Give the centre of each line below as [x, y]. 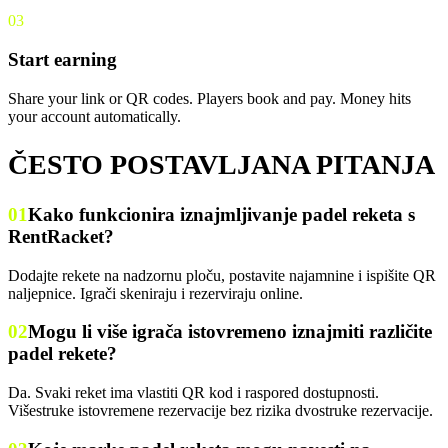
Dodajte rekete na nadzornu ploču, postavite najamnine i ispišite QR [222, 275]
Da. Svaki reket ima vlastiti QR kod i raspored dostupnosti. [193, 393]
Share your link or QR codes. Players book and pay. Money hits [209, 98]
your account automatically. [94, 116]
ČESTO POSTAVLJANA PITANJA [221, 164]
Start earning [62, 59]
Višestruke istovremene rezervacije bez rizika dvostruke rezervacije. [220, 411]
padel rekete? [62, 354]
